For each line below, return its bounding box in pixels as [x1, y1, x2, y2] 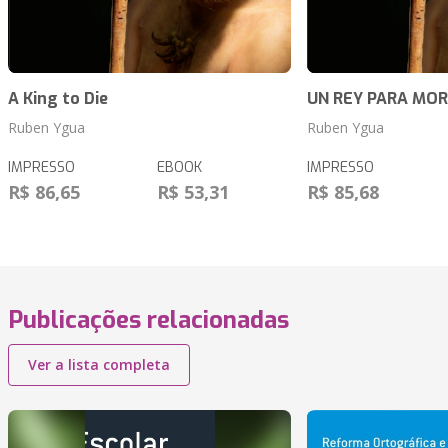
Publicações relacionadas [8, 304, 289, 337]
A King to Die [8, 88, 108, 110]
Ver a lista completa [28, 355, 170, 375]
